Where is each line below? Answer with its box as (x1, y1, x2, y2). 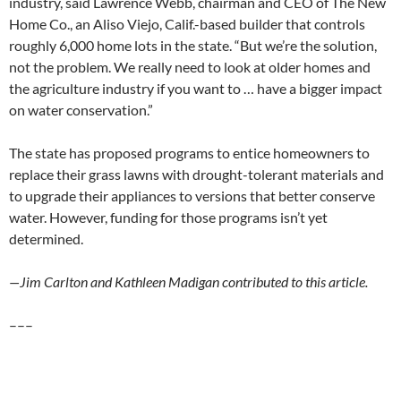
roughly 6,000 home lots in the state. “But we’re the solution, (9, 36, 377, 54)
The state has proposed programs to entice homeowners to (9, 143, 370, 161)
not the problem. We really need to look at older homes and (9, 57, 371, 75)
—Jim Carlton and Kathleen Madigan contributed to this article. (9, 272, 368, 290)
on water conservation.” (9, 100, 153, 118)
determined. (9, 229, 83, 247)
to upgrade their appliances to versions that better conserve (9, 186, 375, 204)
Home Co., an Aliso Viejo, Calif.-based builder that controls (9, 14, 365, 32)
